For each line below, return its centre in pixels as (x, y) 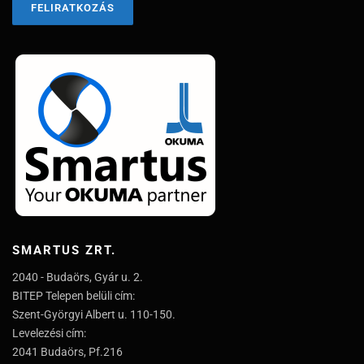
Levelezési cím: (49, 334)
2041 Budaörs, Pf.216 (67, 352)
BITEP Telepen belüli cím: (74, 296)
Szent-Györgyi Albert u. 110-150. (94, 315)
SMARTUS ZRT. (64, 251)
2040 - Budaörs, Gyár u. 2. (78, 277)
